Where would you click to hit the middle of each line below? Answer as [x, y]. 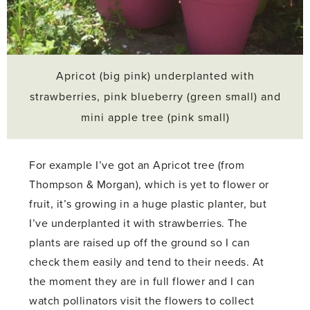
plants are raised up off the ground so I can [140, 243]
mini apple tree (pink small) [155, 118]
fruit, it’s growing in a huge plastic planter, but [148, 204]
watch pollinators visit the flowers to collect [142, 301]
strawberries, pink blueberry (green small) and [155, 97]
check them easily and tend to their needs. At [147, 263]
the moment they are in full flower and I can [142, 282]
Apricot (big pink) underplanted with [155, 76]
